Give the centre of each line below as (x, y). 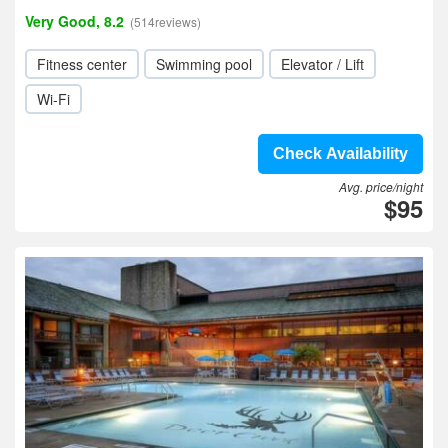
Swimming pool (204, 64)
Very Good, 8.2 (74, 21)
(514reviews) (165, 21)
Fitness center (82, 64)
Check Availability (340, 153)
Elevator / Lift (322, 64)
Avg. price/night (381, 186)
